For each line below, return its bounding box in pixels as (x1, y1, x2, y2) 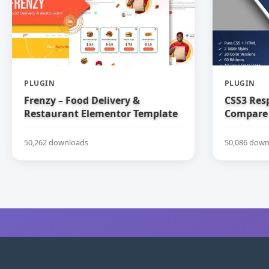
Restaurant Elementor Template (24, 107, 178, 121)
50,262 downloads (24, 136, 88, 148)
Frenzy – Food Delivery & (24, 94, 140, 107)
